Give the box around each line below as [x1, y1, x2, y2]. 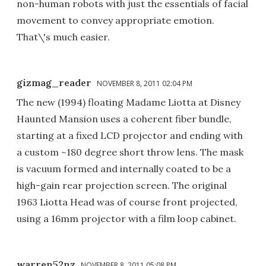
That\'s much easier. [17, 30, 110, 43]
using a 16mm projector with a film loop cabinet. [17, 212, 236, 224]
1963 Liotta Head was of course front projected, [17, 195, 237, 208]
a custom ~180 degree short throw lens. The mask [17, 145, 243, 158]
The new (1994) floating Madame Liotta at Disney [17, 96, 240, 108]
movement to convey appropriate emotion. [17, 14, 214, 26]
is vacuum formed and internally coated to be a [17, 162, 231, 175]
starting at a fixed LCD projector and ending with [17, 129, 243, 141]
